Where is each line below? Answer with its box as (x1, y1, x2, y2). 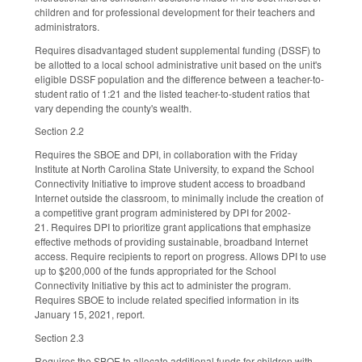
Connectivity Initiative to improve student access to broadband (35, 176, 305, 191)
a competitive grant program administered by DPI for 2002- (35, 205, 291, 220)
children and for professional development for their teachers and (35, 4, 315, 19)
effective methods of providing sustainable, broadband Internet (35, 234, 308, 249)
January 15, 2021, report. (35, 307, 145, 322)
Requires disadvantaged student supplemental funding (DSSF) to (35, 42, 321, 57)
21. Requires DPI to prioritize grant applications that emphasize (35, 220, 311, 234)
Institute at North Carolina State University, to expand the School (35, 162, 314, 176)
